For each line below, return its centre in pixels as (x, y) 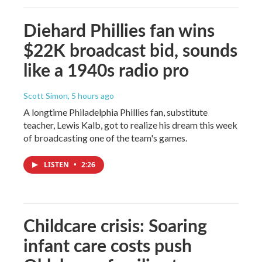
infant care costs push (108, 245)
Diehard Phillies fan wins (119, 30)
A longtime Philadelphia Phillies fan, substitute (116, 112)
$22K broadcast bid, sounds (130, 49)
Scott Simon (46, 95)
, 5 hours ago (91, 95)
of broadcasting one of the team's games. (105, 137)
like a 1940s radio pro (106, 69)
